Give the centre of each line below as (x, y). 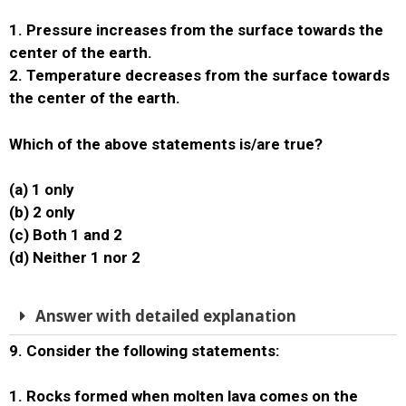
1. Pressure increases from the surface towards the (196, 30)
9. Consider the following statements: (144, 350)
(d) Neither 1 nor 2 (75, 257)
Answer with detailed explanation (166, 315)
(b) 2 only (42, 212)
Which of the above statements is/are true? (166, 144)
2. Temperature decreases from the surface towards (199, 75)
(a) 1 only (42, 189)
